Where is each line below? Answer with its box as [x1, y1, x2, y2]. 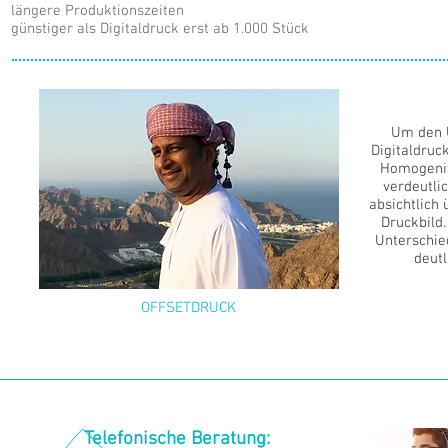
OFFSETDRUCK [141, 299, 236, 317]
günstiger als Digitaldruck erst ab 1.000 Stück [11, 20, 309, 38]
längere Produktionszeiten [11, 2, 184, 20]
